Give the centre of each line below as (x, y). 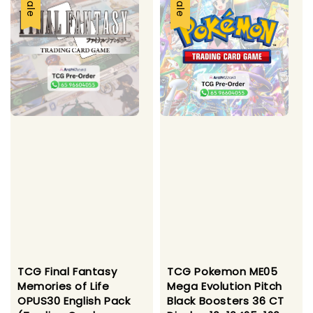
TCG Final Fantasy (67, 271)
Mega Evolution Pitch (225, 286)
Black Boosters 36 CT (226, 300)
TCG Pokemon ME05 (223, 271)
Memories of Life (64, 286)
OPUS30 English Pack (74, 300)
